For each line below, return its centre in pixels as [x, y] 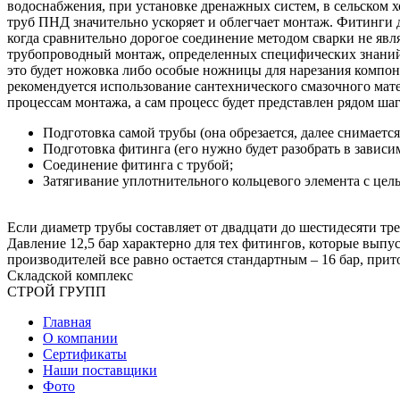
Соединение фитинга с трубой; [138, 164]
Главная [67, 321]
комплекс [104, 275]
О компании [80, 337]
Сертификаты [85, 354]
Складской [40, 275]
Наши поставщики [100, 370]
